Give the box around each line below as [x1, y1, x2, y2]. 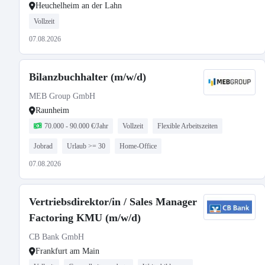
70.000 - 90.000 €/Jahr [44, 122, 108, 130]
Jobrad [34, 142, 53, 150]
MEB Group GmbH [29, 92, 95, 101]
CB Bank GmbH [29, 232, 84, 241]
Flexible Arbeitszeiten [157, 122, 218, 130]
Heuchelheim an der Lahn [35, 1, 122, 10]
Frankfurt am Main [35, 247, 99, 256]
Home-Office [119, 142, 157, 150]
